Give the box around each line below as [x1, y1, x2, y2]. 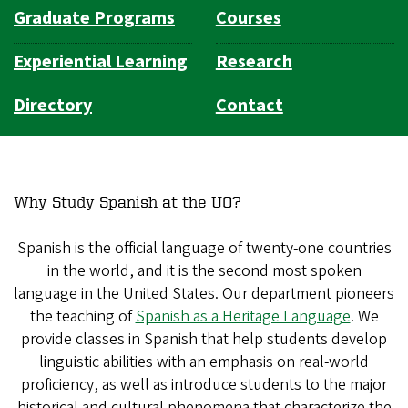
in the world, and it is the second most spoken [46, 260, 362, 283]
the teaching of [29, 305, 136, 329]
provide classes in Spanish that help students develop [21, 328, 387, 352]
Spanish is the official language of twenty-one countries [16, 237, 392, 260]
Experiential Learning [14, 48, 188, 75]
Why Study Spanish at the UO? [14, 191, 241, 211]
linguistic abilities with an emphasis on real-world [39, 351, 369, 374]
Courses [215, 5, 281, 31]
